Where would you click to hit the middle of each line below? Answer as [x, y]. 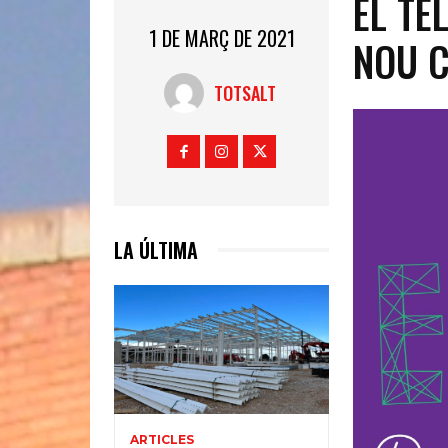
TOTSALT [245, 92]
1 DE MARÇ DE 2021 [221, 37]
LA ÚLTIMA [156, 249]
